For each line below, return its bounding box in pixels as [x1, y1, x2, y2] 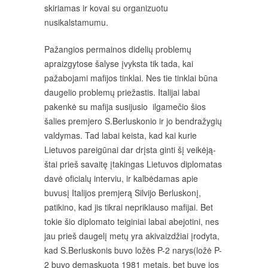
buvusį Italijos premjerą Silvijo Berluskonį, [44, 187, 201, 199]
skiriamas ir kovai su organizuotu [44, 2, 168, 14]
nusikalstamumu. [44, 16, 108, 28]
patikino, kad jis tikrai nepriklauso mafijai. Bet [44, 201, 213, 213]
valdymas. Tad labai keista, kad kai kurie [44, 129, 197, 141]
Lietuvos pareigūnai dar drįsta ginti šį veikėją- [44, 144, 216, 156]
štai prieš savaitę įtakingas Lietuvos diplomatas [44, 158, 222, 170]
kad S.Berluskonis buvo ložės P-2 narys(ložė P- [44, 244, 222, 256]
